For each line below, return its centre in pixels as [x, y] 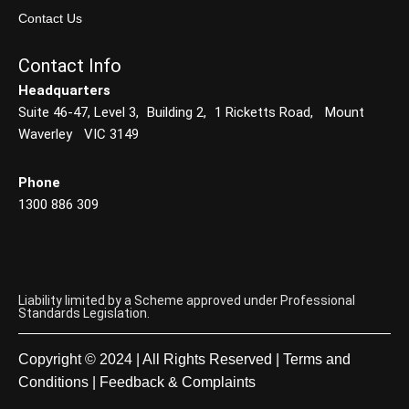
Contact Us [50, 18]
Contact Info [70, 66]
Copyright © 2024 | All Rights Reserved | [151, 359]
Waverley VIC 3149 [79, 134]
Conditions [53, 382]
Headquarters [64, 90]
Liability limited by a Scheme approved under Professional [187, 300]
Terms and [317, 359]
